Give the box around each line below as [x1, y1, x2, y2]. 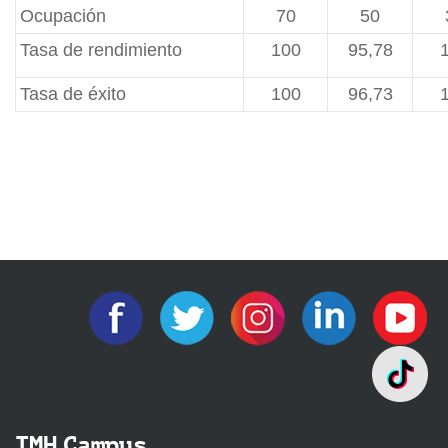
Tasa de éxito [20, 84, 126, 104]
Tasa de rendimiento [20, 40, 182, 60]
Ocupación [20, 6, 106, 26]
